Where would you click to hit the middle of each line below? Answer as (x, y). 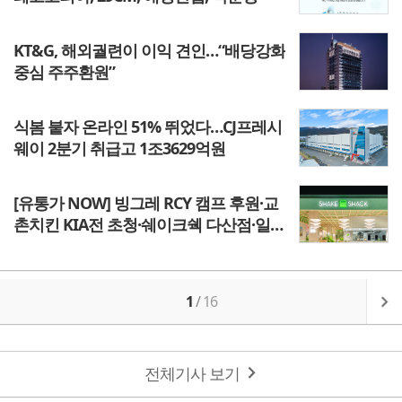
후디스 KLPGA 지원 (79, 246)
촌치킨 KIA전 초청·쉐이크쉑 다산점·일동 (149, 224)
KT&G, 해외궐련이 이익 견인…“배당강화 (149, 50)
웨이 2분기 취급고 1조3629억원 (119, 148)
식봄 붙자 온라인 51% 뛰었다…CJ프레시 (148, 127)
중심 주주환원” (64, 72)
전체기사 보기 (192, 374)
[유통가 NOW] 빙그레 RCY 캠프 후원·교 (146, 203)
